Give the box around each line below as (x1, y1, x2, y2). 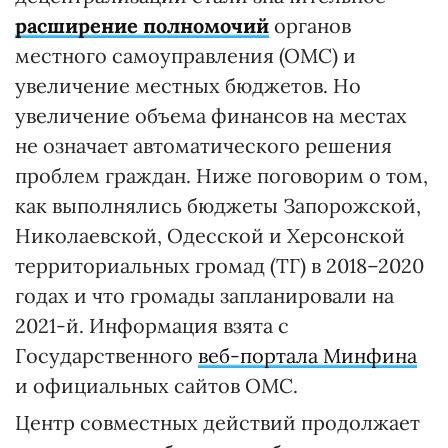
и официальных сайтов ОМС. (15, 373, 298, 399)
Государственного (15, 343, 198, 369)
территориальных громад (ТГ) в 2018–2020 (15, 253, 424, 279)
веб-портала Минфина (198, 343, 417, 369)
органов (269, 13, 351, 39)
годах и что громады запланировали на (15, 283, 394, 309)
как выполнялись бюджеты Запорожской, (15, 193, 421, 219)
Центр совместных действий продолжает (15, 410, 420, 436)
